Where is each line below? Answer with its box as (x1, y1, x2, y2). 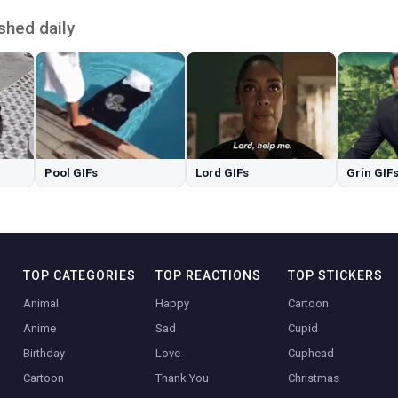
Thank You (155, 371, 209, 386)
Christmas (287, 371, 339, 386)
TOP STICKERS (287, 268, 383, 283)
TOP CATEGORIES (23, 268, 137, 283)
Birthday (23, 346, 66, 361)
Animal (23, 297, 60, 311)
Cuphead (287, 346, 334, 361)
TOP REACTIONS (155, 268, 261, 283)
